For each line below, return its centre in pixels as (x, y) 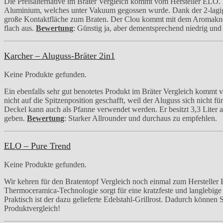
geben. (15, 118)
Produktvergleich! (32, 208)
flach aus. (20, 28)
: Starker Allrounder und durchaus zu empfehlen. (141, 118)
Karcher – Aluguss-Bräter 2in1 (59, 56)
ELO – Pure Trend (37, 146)
